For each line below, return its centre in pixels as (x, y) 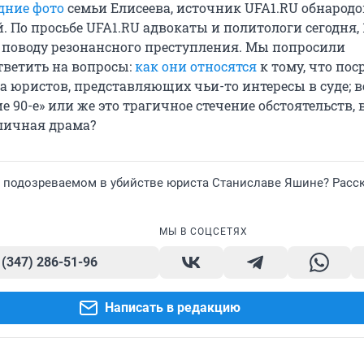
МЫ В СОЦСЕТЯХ (204, 232)
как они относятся (196, 67)
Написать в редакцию (172, 308)
